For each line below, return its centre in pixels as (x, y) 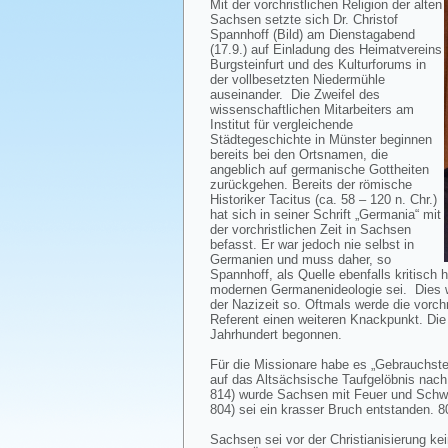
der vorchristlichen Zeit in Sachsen (310, 229)
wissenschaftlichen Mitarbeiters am (312, 109)
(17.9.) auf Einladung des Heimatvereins (326, 49)
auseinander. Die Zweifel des (295, 94)
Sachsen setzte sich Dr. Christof (304, 19)
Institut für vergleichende (281, 124)
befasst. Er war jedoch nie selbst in (312, 244)
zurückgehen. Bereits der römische (311, 184)
